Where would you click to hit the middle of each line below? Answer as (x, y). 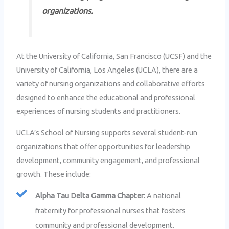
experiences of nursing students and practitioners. (99, 111)
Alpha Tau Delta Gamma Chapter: (90, 196)
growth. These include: (54, 174)
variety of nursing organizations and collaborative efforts (111, 84)
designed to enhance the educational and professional (106, 98)
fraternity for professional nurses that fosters (110, 211)
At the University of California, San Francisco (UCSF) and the (114, 56)
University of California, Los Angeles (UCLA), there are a (107, 70)
